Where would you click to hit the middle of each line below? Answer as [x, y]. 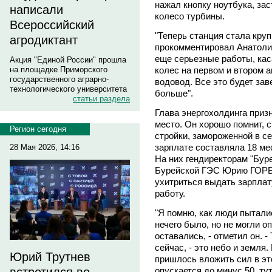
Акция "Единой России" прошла [68, 60]
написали [36, 10]
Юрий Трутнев [50, 257]
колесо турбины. [190, 16]
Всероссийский [52, 25]
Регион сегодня [38, 129]
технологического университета [68, 89]
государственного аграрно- [59, 79]
